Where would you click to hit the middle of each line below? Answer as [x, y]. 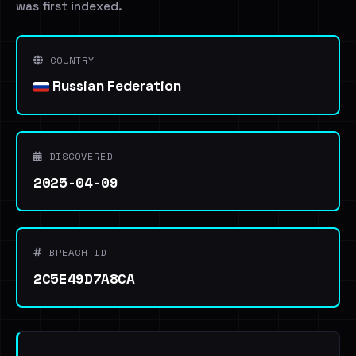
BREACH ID [75, 252]
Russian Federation [115, 86]
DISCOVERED [78, 156]
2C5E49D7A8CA [84, 278]
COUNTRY [69, 60]
